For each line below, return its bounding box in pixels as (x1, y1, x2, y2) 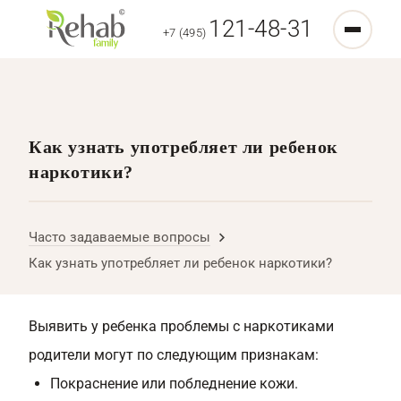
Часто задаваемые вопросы (29, 229, 210, 245)
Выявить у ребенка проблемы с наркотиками (29, 318, 334, 335)
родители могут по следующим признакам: (29, 346, 319, 363)
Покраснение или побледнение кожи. (50, 375, 298, 392)
